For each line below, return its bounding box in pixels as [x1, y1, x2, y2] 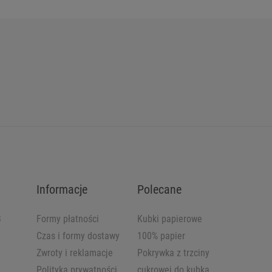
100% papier [137, 230, 185, 242]
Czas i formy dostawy [36, 230, 120, 242]
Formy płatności [36, 213, 100, 225]
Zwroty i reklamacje [36, 247, 114, 259]
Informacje [36, 182, 88, 197]
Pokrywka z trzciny [137, 247, 209, 259]
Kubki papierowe [137, 213, 202, 225]
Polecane [137, 182, 182, 197]
